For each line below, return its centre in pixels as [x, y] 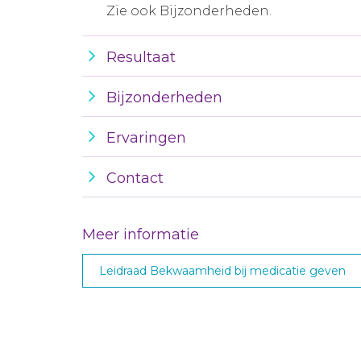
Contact [135, 178]
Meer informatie [141, 234]
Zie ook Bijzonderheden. [189, 11]
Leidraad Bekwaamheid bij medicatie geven [222, 271]
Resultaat [141, 57]
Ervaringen [146, 138]
